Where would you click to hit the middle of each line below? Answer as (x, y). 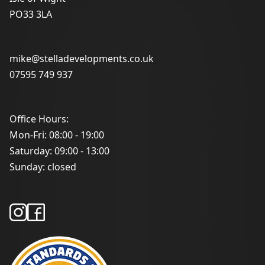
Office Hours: (39, 119)
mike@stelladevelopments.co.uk (82, 59)
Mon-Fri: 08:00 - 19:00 (57, 135)
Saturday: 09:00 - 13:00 (59, 151)
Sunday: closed (43, 167)
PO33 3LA (31, 14)
